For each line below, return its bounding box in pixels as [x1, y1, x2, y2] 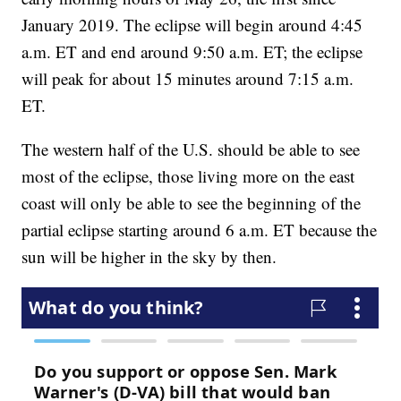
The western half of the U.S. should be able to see [21, 137, 361, 160]
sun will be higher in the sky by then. [21, 244, 277, 268]
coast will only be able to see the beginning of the [21, 191, 362, 214]
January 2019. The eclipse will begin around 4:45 [21, 13, 363, 36]
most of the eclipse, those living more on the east [21, 164, 355, 187]
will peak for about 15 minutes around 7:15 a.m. [21, 66, 354, 90]
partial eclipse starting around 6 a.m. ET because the [21, 218, 378, 241]
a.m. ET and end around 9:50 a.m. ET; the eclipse [21, 39, 363, 63]
